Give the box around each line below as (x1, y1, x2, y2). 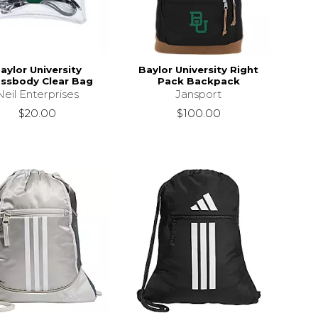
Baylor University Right (138, 63, 259, 75)
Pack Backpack (157, 75, 240, 87)
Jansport (175, 87, 222, 101)
